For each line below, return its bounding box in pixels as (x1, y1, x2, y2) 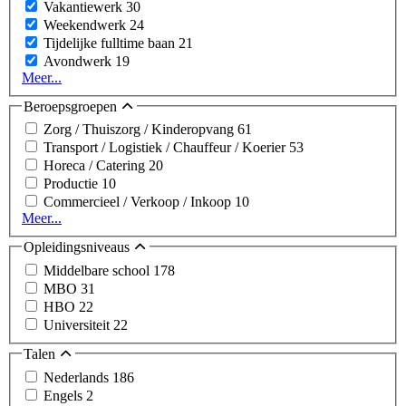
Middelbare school (43, 263, 153, 279)
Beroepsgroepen (24, 98, 121, 114)
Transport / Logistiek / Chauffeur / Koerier (43, 140, 289, 156)
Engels (43, 387, 86, 403)
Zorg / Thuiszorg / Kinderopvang (43, 121, 237, 138)
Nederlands (43, 369, 112, 385)
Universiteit (43, 317, 113, 333)
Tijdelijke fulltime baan (43, 34, 179, 51)
